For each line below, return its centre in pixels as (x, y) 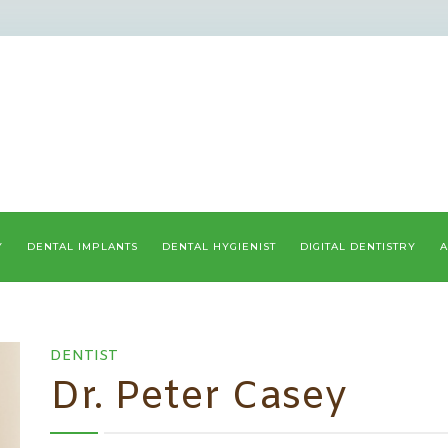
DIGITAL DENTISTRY (358, 246)
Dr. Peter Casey (198, 398)
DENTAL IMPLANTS (82, 246)
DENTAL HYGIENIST (219, 246)
